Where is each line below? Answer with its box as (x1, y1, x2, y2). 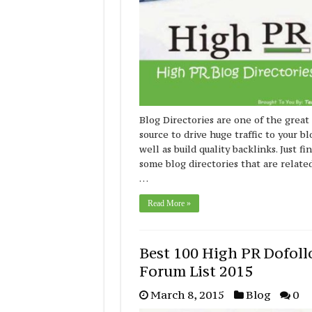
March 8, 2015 (150, 288, 224, 302)
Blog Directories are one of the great (139, 114, 309, 127)
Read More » (147, 198, 191, 209)
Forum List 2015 (139, 262, 253, 281)
